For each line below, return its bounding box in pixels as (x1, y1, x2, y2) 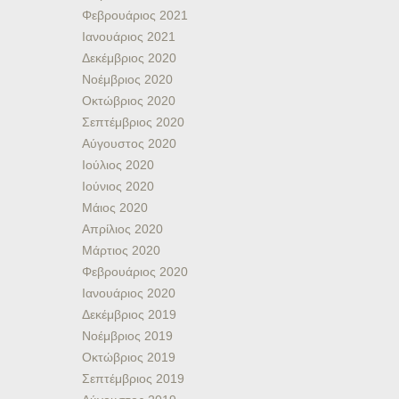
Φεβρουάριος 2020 (82, 265, 188, 279)
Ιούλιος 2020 (82, 158, 154, 172)
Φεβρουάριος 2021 (82, 8, 188, 22)
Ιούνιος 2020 (82, 179, 154, 193)
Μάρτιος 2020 (82, 243, 160, 257)
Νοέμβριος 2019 (82, 329, 173, 343)
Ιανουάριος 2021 (82, 29, 175, 44)
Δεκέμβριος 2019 (82, 307, 176, 322)
